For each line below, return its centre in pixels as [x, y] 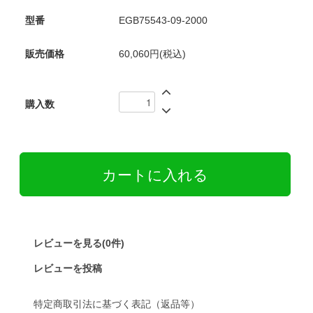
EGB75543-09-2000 [163, 21]
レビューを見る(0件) [79, 243]
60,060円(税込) [152, 54]
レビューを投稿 [67, 269]
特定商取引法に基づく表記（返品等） [116, 304]
